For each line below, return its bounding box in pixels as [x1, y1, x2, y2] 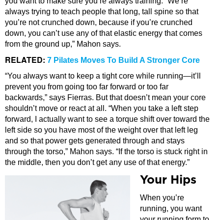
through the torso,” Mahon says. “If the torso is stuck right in [5, 147, 208, 156]
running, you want [140, 204, 202, 213]
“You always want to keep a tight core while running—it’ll [5, 71, 201, 80]
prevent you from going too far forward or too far [5, 82, 168, 91]
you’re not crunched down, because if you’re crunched [5, 18, 192, 27]
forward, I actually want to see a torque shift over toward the [5, 114, 210, 123]
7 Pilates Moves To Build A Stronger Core [47, 55, 200, 64]
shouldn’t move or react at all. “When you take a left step [5, 104, 198, 112]
